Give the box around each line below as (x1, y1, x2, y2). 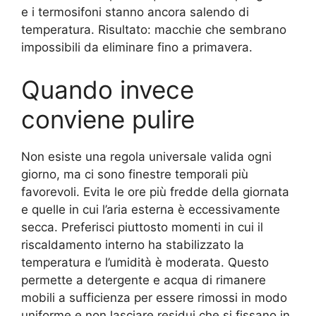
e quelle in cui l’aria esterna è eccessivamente (21, 202, 280, 217)
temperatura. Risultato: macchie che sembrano (21, 23, 286, 37)
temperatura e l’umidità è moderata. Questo (21, 255, 269, 269)
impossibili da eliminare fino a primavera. (21, 40, 253, 55)
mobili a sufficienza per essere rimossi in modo (21, 290, 287, 305)
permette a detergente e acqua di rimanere (21, 272, 266, 287)
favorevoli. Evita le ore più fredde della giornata (21, 184, 289, 199)
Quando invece (21, 74, 194, 104)
